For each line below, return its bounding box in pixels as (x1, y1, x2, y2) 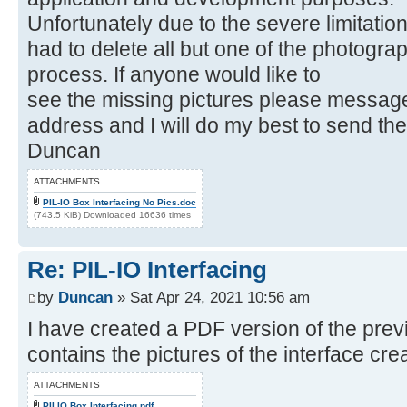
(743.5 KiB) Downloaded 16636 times (34, 210, 191, 221)
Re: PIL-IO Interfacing (27, 256, 267, 284)
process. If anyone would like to (27, 63, 321, 87)
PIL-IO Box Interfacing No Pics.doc (43, 197, 196, 208)
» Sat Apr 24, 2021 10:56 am (113, 287, 310, 306)
